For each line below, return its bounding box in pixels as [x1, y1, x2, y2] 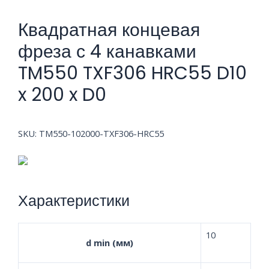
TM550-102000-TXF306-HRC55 [39, 127, 164, 139]
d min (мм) [86, 236, 133, 249]
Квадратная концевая [18, 17, 200, 43]
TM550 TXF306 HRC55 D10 [18, 60, 247, 86]
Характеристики [18, 189, 130, 214]
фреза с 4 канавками [18, 38, 196, 64]
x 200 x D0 [18, 82, 106, 107]
